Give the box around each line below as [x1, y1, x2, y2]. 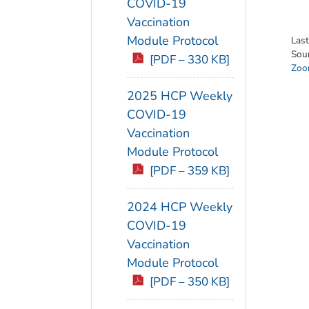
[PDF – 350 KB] [149, 274, 230, 290]
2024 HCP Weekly [127, 199, 232, 216]
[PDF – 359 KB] [149, 163, 230, 179]
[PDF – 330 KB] [149, 52, 230, 68]
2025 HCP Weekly [127, 88, 232, 105]
